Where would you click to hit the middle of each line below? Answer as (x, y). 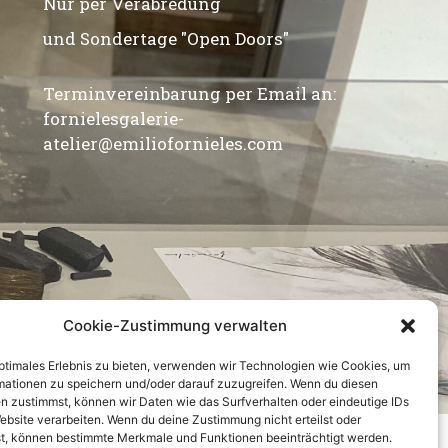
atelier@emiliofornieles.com (163, 144)
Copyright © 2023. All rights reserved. (292, 394)
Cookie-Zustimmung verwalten (174, 325)
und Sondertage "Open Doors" (166, 39)
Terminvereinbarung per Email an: (190, 94)
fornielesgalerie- (114, 119)
